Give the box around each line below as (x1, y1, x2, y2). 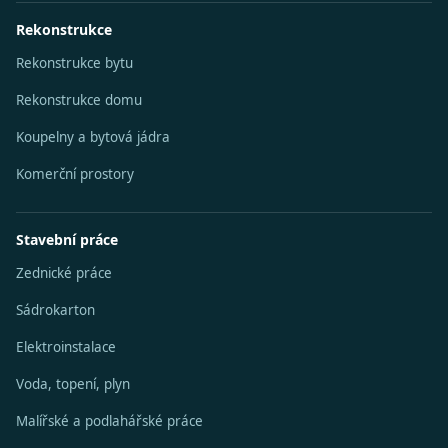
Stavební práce (16, 230, 118, 249)
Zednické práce (16, 264, 112, 282)
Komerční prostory (16, 165, 134, 183)
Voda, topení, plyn (16, 375, 130, 393)
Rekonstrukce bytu (16, 54, 133, 72)
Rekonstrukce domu (16, 91, 142, 109)
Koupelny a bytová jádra (16, 128, 170, 146)
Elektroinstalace (16, 338, 116, 356)
